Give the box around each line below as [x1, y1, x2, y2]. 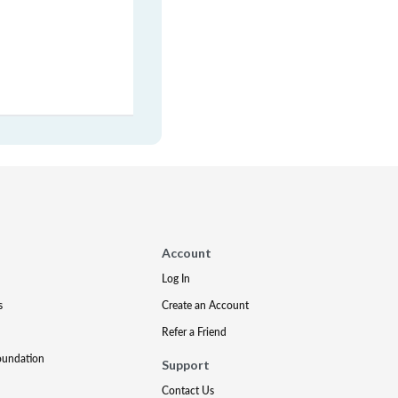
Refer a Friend [162, 324, 227, 339]
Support [162, 357, 211, 372]
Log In [162, 271, 191, 286]
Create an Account [162, 298, 250, 313]
